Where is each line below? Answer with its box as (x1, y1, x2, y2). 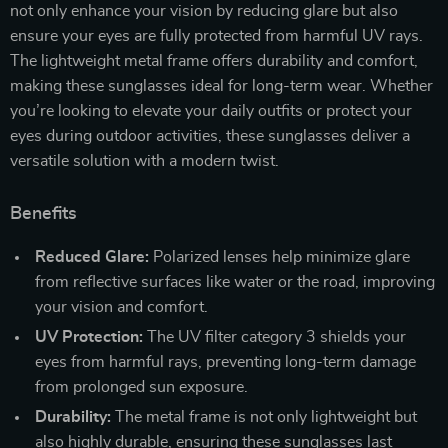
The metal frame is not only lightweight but (111, 408, 417, 425)
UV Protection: (35, 328, 143, 345)
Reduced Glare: (35, 248, 149, 265)
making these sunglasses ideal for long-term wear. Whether (10, 77, 433, 94)
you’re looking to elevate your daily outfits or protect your (10, 102, 412, 119)
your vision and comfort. (35, 298, 208, 315)
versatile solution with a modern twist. (10, 152, 279, 169)
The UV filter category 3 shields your (143, 328, 406, 345)
